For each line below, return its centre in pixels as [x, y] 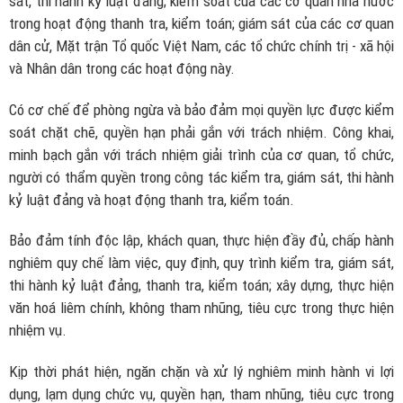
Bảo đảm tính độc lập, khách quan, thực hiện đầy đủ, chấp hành [201, 241]
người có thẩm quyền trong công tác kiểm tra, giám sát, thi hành [201, 177]
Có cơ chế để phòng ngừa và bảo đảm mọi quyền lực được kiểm [201, 109]
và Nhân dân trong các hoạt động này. [122, 68]
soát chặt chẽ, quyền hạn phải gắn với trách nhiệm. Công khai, [201, 132]
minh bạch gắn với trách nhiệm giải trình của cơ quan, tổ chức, [201, 154]
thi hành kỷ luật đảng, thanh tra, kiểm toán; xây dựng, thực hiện [201, 286]
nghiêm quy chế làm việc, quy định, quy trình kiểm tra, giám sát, [201, 263]
